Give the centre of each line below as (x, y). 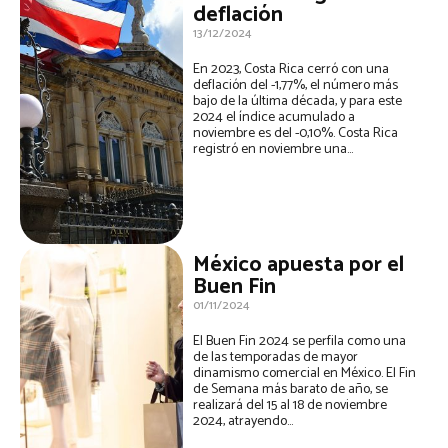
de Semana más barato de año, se (291, 389)
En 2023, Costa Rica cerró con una (291, 70)
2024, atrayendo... (243, 421)
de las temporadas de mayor (276, 357)
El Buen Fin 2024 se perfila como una (300, 341)
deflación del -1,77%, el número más (296, 86)
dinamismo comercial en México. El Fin (305, 373)
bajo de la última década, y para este (298, 102)
